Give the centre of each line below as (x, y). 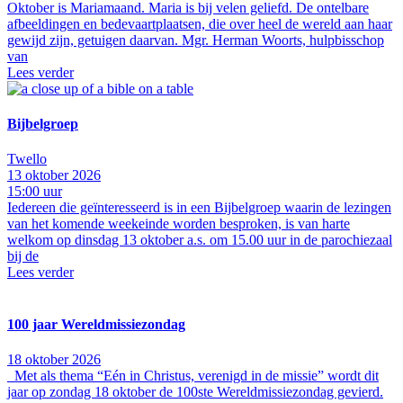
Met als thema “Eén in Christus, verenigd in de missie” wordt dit (193, 375)
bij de (23, 256)
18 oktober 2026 (54, 359)
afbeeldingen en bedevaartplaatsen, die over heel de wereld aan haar (200, 23)
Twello (27, 159)
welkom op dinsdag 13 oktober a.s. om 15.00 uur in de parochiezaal (200, 240)
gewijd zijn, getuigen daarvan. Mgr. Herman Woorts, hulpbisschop (196, 40)
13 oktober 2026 (54, 175)
